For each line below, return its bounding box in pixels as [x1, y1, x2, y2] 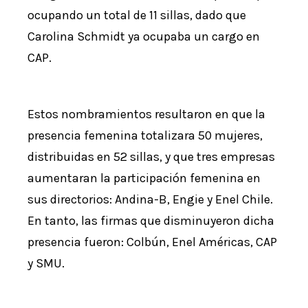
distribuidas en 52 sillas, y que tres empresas [27, 149, 276, 165]
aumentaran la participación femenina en [27, 170, 261, 186]
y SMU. [27, 256, 65, 272]
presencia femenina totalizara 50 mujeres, [27, 128, 263, 144]
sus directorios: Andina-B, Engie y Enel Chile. [27, 192, 274, 208]
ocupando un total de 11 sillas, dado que [27, 8, 247, 23]
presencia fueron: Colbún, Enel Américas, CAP [27, 234, 278, 250]
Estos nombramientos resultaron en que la [27, 107, 266, 122]
